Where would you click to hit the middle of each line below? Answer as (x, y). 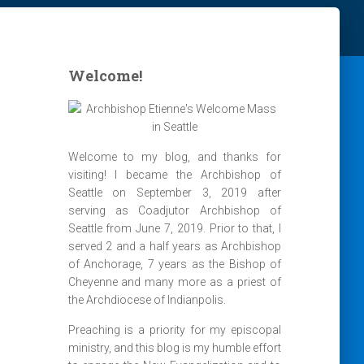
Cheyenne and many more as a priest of (174, 282)
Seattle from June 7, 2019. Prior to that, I (174, 228)
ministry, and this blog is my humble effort (174, 348)
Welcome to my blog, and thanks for (174, 157)
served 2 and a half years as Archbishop (174, 246)
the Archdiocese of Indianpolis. (147, 300)
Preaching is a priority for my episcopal (174, 330)
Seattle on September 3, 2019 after (174, 193)
